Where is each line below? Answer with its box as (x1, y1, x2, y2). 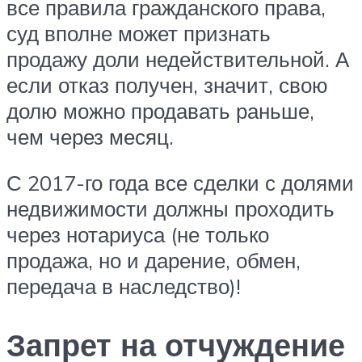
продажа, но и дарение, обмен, (6, 247, 301, 274)
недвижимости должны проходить (6, 196, 335, 222)
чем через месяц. (6, 123, 174, 149)
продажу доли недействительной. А (6, 45, 349, 72)
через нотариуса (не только (6, 221, 269, 248)
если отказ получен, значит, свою (6, 71, 328, 98)
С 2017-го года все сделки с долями (6, 170, 354, 196)
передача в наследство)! (6, 273, 241, 300)
